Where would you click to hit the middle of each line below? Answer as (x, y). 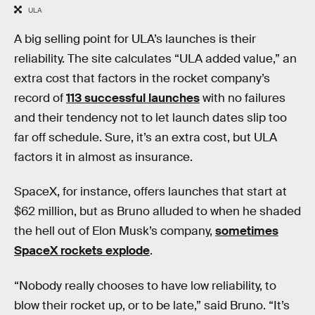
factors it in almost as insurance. (103, 157)
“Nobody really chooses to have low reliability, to (145, 286)
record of (40, 98)
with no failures (243, 98)
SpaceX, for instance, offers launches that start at (150, 192)
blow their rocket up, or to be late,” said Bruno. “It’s (152, 306)
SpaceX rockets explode (82, 251)
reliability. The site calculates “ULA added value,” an (155, 58)
